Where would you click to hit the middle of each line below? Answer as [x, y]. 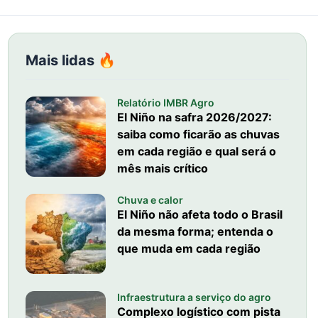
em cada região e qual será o [196, 151]
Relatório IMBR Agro [165, 103]
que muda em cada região [188, 249]
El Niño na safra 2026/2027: [194, 117]
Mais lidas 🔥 [70, 60]
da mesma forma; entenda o [195, 232]
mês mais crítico [162, 168]
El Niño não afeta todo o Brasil [199, 215]
